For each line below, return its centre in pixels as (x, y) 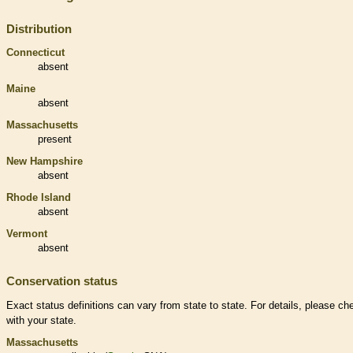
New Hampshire (45, 161)
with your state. (41, 320)
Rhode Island (39, 197)
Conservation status (62, 281)
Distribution (39, 28)
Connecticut (35, 52)
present (55, 139)
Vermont (27, 233)
